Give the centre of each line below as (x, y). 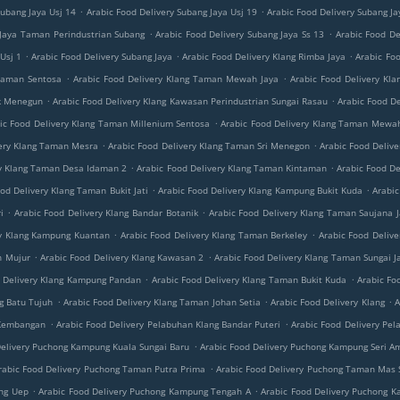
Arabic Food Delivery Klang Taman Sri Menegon (209, 146)
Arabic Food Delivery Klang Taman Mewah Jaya (176, 79)
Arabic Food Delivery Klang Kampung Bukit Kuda (260, 190)
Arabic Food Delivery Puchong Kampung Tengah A (145, 391)
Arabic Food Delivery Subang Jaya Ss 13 (240, 34)
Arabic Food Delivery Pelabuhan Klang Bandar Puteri (168, 324)
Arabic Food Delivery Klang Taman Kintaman (232, 168)
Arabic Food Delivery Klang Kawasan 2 (122, 257)
